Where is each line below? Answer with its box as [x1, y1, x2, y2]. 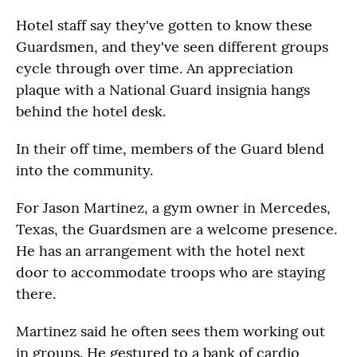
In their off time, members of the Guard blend [16, 139, 324, 158]
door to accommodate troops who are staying [16, 263, 325, 281]
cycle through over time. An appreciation [16, 59, 293, 77]
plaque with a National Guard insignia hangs [16, 80, 310, 99]
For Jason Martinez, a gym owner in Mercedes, [16, 198, 331, 217]
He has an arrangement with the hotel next [16, 241, 305, 260]
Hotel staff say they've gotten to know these [16, 16, 312, 34]
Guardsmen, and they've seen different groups [16, 37, 328, 56]
